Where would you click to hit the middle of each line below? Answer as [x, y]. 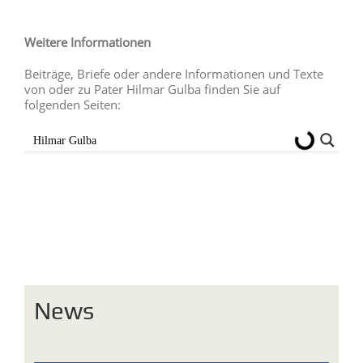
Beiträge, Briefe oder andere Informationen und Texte [174, 73]
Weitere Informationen [88, 42]
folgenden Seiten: [73, 104]
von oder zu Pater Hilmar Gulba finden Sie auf [152, 89]
